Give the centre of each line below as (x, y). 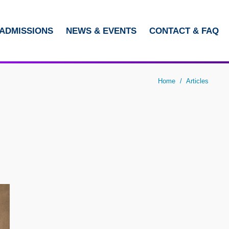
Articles (197, 81)
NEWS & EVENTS (101, 31)
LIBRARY (77, 41)
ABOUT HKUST (77, 63)
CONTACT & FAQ (184, 31)
